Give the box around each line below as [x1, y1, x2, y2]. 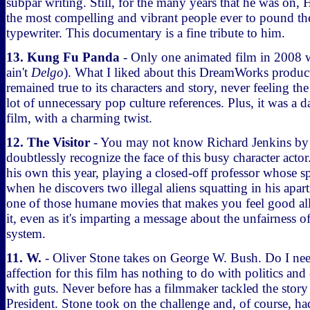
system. [6, 226, 46, 241]
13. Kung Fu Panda [6, 50, 120, 64]
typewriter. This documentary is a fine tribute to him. [6, 26, 285, 40]
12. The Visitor [6, 135, 90, 149]
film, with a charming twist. [6, 111, 152, 125]
